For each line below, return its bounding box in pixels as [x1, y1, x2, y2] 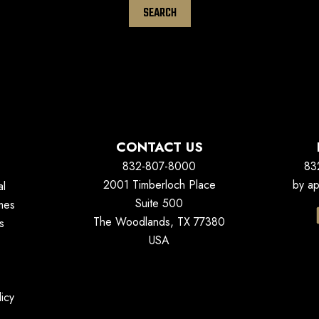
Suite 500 [135, 195, 184, 211]
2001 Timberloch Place [103, 177, 216, 193]
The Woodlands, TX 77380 [93, 214, 226, 230]
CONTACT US [115, 137, 203, 157]
